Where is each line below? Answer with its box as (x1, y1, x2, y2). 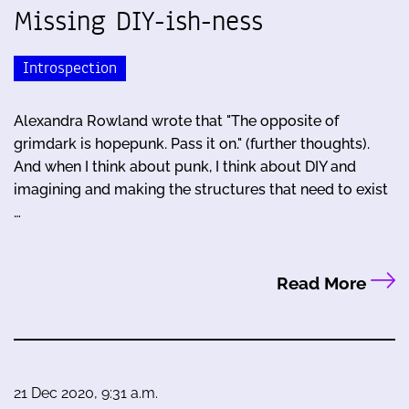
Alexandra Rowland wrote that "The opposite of (14, 112, 339, 131)
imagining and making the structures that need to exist (14, 181, 388, 199)
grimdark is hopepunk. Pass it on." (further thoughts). (14, 135, 370, 153)
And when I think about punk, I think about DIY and (14, 158, 356, 176)
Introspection (23, 57, 117, 80)
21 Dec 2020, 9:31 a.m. (14, 383, 158, 402)
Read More (276, 273, 371, 294)
